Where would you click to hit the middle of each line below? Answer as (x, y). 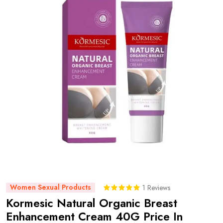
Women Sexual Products (51, 187)
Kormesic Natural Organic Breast (92, 203)
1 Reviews (156, 187)
